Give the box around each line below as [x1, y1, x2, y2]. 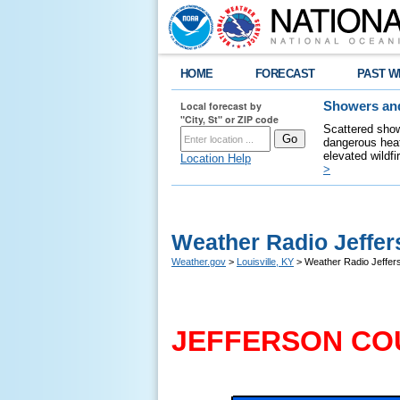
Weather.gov [171, 256, 226, 267]
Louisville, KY [237, 256, 294, 267]
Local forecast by [180, 99, 262, 112]
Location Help [180, 152, 251, 165]
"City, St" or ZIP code [180, 112, 279, 126]
